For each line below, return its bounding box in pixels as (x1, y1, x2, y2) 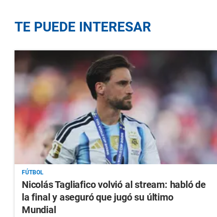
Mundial (22, 204, 56, 216)
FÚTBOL (22, 169, 44, 176)
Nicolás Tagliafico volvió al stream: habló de (22, 179, 206, 191)
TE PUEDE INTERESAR (15, 19, 151, 35)
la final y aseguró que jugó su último (22, 191, 173, 203)
